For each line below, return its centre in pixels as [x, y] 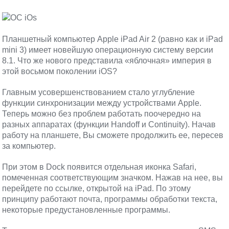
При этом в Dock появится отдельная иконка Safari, [99, 167]
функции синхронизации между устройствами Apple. [102, 103]
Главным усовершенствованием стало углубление [99, 92]
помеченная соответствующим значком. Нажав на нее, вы [113, 178]
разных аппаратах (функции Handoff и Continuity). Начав [109, 124]
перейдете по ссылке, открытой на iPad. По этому [97, 188]
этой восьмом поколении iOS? [60, 71]
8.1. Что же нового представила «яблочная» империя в [107, 61]
